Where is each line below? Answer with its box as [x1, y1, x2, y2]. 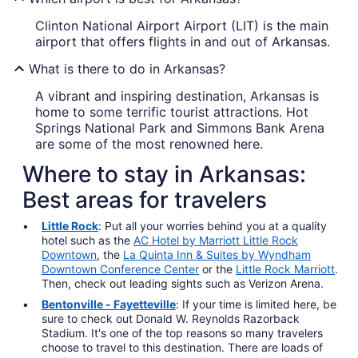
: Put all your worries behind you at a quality [98, 218, 327, 233]
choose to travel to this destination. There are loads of [42, 340, 323, 354]
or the [199, 261, 236, 276]
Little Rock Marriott [236, 261, 335, 276]
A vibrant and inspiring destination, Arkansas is [35, 87, 319, 104]
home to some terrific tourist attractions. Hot [35, 103, 308, 120]
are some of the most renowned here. [35, 135, 263, 152]
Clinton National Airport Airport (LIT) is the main [35, 17, 328, 34]
